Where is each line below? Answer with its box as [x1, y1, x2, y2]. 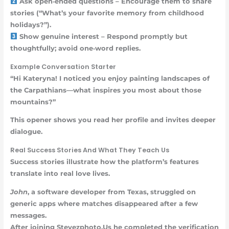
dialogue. [10, 128, 42, 136]
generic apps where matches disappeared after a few [10, 199, 198, 208]
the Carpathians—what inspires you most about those [10, 86, 201, 94]
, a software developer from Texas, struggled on [27, 188, 196, 196]
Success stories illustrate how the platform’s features [10, 158, 199, 166]
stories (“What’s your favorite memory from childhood [10, 9, 204, 17]
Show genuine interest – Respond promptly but [17, 32, 188, 40]
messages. [10, 211, 47, 219]
